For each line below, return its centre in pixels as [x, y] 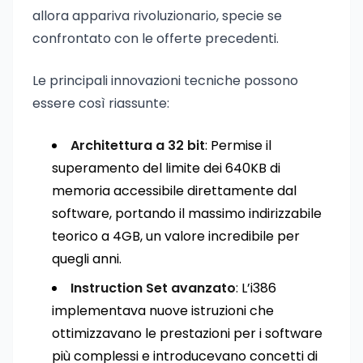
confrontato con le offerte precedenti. [156, 38]
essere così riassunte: [101, 103]
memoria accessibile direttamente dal [174, 191]
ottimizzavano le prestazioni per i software [187, 333]
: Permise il [238, 145]
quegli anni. [87, 259]
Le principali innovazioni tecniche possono [165, 81]
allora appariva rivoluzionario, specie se [157, 16]
